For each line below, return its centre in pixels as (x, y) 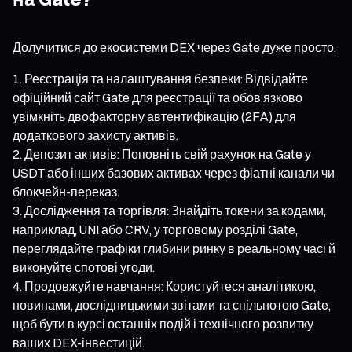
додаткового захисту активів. (95, 135)
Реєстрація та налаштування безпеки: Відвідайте (166, 78)
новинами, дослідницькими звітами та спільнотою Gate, (172, 304)
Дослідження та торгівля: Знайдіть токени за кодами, (175, 210)
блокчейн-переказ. (66, 191)
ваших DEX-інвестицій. (79, 342)
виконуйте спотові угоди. (84, 267)
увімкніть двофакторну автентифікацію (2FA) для (154, 116)
